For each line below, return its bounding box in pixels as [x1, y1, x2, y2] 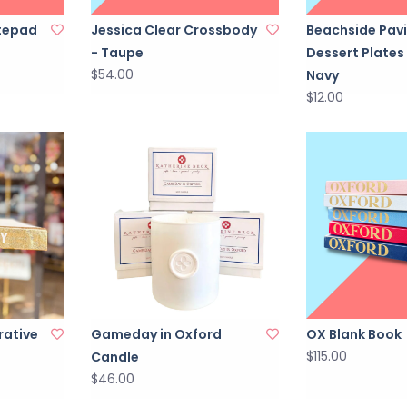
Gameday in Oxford [91, 325, 223, 344]
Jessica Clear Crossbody [91, 21, 258, 40]
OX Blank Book [305, 325, 402, 344]
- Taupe [91, 44, 144, 63]
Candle [91, 348, 140, 367]
